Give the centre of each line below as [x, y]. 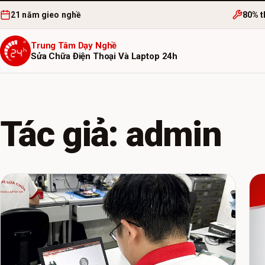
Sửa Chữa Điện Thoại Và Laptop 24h [104, 56]
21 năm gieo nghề [46, 15]
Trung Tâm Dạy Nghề [74, 46]
